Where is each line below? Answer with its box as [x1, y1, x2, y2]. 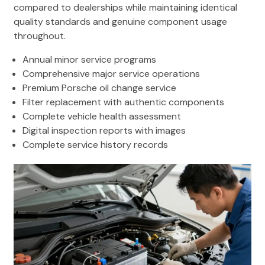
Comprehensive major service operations [22, 67, 200, 80]
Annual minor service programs [22, 53, 156, 66]
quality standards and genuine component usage [14, 15, 227, 28]
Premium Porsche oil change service [22, 81, 176, 94]
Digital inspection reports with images [22, 124, 186, 137]
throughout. [14, 29, 66, 42]
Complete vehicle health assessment [22, 109, 181, 122]
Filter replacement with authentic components [22, 95, 224, 108]
